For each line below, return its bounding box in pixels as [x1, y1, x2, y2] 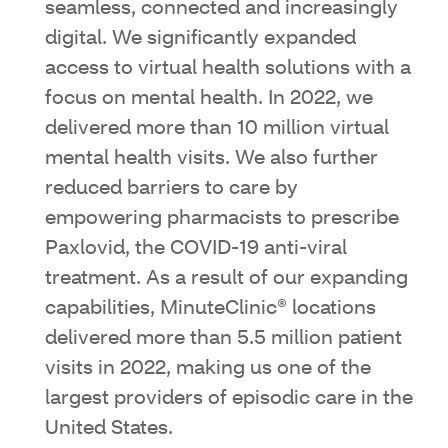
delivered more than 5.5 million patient [45, 328, 402, 349]
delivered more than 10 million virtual [45, 118, 389, 139]
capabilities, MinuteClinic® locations [45, 298, 376, 319]
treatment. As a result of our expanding [45, 268, 408, 289]
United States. [45, 418, 173, 439]
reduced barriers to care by [45, 178, 298, 199]
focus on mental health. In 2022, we [45, 88, 373, 109]
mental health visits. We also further [45, 148, 378, 169]
